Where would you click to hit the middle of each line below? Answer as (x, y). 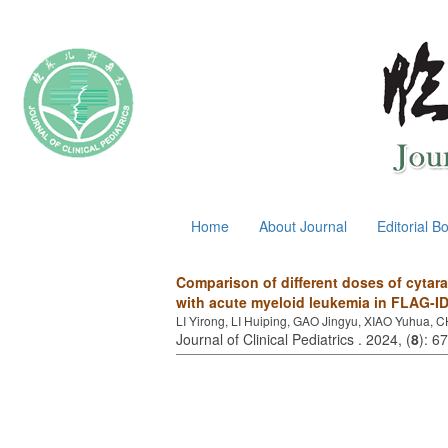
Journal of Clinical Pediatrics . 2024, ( (293, 339)
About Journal (303, 226)
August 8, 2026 (64, 222)
